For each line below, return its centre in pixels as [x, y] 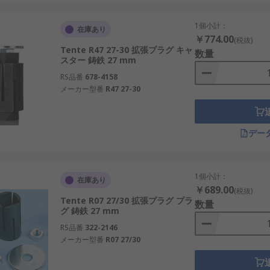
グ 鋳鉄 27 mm [89, 211]
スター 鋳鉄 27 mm [98, 60]
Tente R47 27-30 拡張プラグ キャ [126, 50]
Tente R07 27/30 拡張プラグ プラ [126, 200]
